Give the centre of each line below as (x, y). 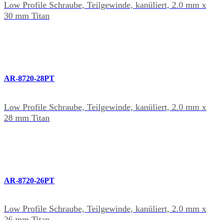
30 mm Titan (27, 16)
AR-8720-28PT (29, 79)
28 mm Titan (27, 118)
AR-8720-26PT (29, 180)
